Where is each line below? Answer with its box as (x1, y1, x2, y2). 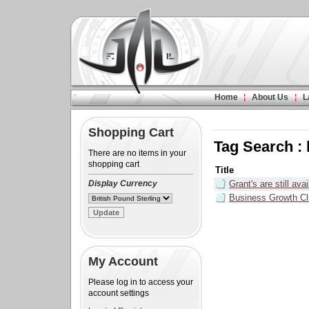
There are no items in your (88, 148, 186, 158)
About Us (252, 92, 288, 102)
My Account (88, 255, 158, 268)
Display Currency (88, 179, 157, 188)
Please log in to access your (88, 277, 193, 287)
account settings (88, 288, 149, 298)
